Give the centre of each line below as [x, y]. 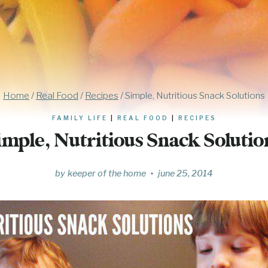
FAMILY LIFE [80, 118]
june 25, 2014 [185, 173]
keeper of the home [106, 173]
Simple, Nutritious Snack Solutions [195, 95]
